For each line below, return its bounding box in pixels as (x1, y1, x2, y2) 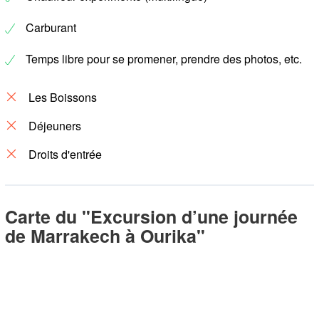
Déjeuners (28, 117, 81, 134)
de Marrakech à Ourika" (5, 223, 205, 249)
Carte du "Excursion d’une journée (5, 204, 298, 229)
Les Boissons (28, 89, 97, 105)
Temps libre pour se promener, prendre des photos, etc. (26, 51, 302, 67)
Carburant (26, 19, 76, 36)
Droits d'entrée (28, 146, 102, 162)
